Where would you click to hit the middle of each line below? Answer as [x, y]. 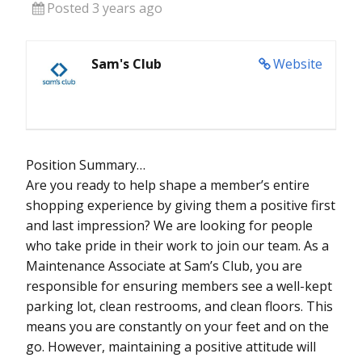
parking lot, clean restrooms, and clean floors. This [179, 306]
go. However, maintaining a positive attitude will [171, 346]
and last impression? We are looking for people [169, 225]
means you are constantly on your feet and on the [177, 326]
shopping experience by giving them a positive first [181, 205]
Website [298, 63]
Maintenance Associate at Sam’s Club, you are [164, 265]
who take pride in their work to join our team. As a [177, 245]
